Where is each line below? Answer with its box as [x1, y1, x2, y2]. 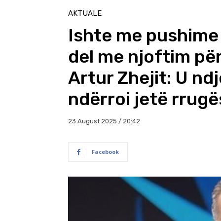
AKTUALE [68, 9, 102, 18]
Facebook [92, 148, 119, 156]
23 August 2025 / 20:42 [68, 117, 140, 125]
